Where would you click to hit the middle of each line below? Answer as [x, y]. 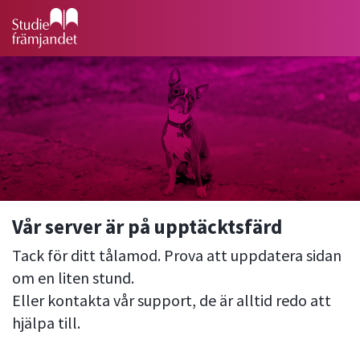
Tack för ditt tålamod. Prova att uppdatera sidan [177, 255]
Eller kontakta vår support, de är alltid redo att [172, 300]
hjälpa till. [46, 323]
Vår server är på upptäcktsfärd [147, 227]
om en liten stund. [73, 278]
